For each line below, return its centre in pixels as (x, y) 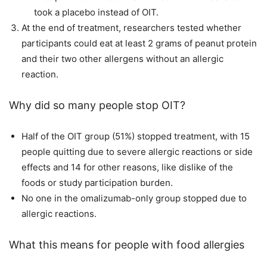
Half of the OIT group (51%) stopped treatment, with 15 (136, 136)
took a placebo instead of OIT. (96, 12)
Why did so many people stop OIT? (97, 105)
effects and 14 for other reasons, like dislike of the (127, 167)
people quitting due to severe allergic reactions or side (137, 151)
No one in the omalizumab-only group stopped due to (134, 198)
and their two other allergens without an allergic (122, 58)
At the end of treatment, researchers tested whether (131, 27)
